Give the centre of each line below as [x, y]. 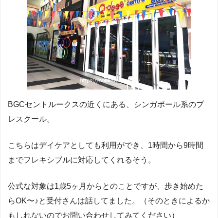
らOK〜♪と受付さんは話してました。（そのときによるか [109, 201]
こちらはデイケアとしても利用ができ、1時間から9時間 [106, 145]
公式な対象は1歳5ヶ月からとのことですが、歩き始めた [106, 186]
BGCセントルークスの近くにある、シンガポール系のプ [106, 105]
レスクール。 [31, 119]
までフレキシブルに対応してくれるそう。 [82, 160]
